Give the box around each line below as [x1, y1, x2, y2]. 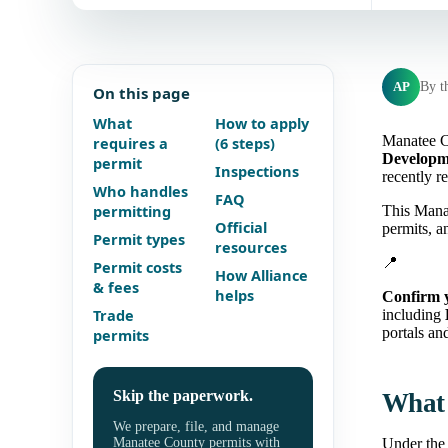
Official [215, 217, 267, 238]
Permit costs [93, 257, 182, 278]
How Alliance [215, 265, 308, 286]
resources [215, 237, 287, 258]
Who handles [93, 181, 188, 202]
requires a [93, 133, 168, 154]
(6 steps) [215, 133, 275, 154]
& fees [93, 277, 139, 298]
